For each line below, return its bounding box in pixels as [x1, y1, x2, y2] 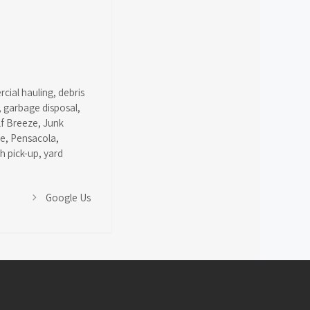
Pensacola [10, 130, 56, 145]
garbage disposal [3, 100, 77, 114]
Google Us [46, 190, 91, 204]
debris [58, 84, 85, 99]
